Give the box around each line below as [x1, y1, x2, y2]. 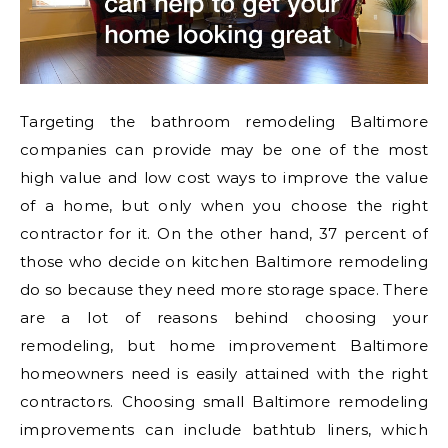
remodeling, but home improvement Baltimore [20, 336, 428, 356]
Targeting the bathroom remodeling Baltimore [20, 112, 428, 132]
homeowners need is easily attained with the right [20, 364, 428, 384]
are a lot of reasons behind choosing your [20, 308, 428, 328]
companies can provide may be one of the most [20, 140, 428, 160]
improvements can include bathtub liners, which [20, 420, 428, 440]
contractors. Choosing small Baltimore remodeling [20, 392, 428, 412]
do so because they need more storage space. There [20, 280, 428, 300]
